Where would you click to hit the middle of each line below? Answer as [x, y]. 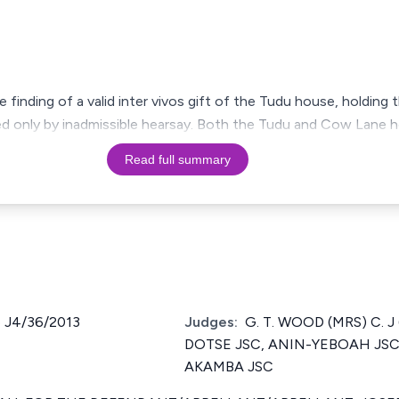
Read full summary [177, 159]
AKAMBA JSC [229, 366]
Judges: [211, 322]
